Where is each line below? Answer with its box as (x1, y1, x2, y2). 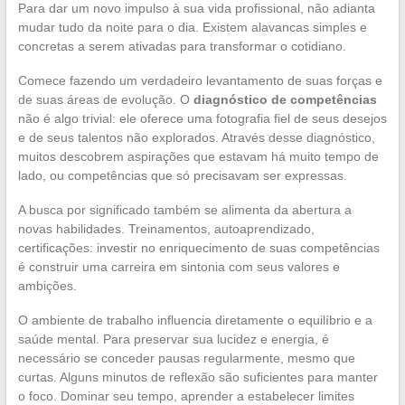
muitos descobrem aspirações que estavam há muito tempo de (17, 149, 379, 165)
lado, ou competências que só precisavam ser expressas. (17, 168, 347, 184)
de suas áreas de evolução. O (17, 92, 193, 108)
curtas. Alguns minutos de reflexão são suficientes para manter (17, 370, 378, 385)
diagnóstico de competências (193, 92, 377, 108)
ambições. (17, 278, 77, 294)
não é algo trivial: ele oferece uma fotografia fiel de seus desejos (17, 111, 387, 127)
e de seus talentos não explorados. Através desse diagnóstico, (17, 130, 375, 146)
